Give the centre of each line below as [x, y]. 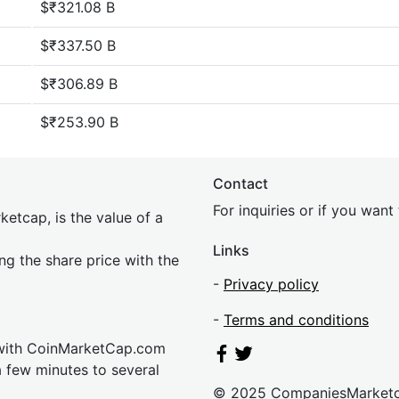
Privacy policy [271, 284]
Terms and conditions [296, 320]
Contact [240, 183]
